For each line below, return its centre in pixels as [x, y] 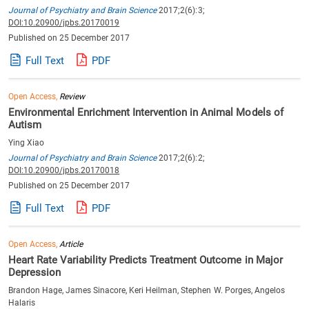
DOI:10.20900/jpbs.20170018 [64, 170]
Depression [35, 272]
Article [71, 244]
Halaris [22, 303]
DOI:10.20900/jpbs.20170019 [64, 23]
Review [72, 97]
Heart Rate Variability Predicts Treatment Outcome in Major [146, 260]
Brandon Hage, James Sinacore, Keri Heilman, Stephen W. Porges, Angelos [147, 290]
